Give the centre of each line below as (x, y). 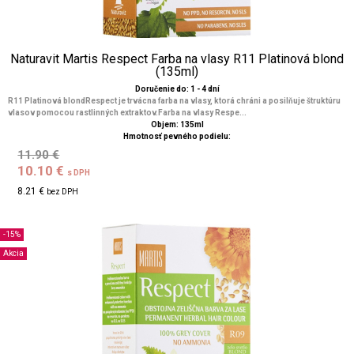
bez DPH (63, 192)
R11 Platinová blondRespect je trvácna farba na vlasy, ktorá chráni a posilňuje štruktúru (174, 101)
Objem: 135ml (177, 124)
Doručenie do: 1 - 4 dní (177, 89)
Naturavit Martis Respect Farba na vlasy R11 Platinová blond (177, 59)
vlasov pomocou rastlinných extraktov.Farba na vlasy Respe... (127, 113)
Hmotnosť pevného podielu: (177, 136)
